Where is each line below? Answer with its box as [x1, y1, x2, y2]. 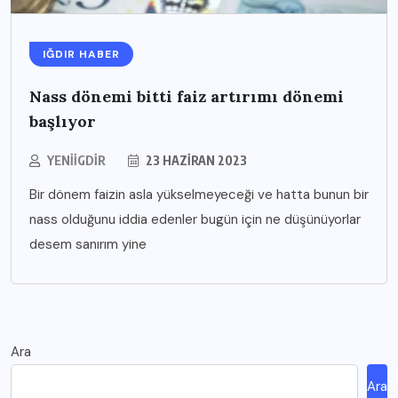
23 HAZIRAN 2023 [143, 153, 247, 168]
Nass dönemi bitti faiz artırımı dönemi [29, 86, 344, 107]
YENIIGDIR [47, 153, 106, 168]
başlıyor [29, 111, 96, 131]
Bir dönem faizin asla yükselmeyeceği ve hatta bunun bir [29, 186, 369, 203]
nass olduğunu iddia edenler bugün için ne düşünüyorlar [29, 211, 361, 228]
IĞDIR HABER [43, 47, 120, 61]
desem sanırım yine [29, 235, 147, 253]
